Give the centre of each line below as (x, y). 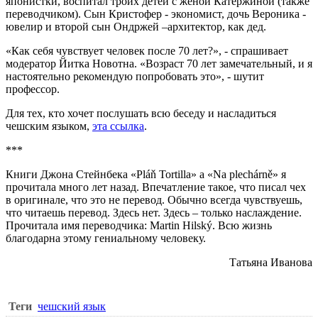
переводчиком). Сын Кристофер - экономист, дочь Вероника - (156, 13)
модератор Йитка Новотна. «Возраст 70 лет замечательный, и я (159, 63)
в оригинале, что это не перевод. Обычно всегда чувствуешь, (154, 199)
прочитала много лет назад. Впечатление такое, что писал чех (156, 187)
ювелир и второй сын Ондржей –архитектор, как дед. (136, 26)
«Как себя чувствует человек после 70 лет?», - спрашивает (147, 50)
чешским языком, (49, 126)
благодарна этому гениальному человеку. (106, 238)
